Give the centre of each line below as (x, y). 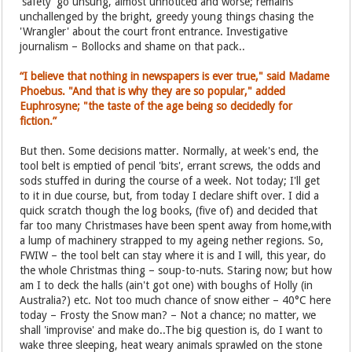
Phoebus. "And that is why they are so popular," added (153, 91)
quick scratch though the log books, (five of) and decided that (169, 211)
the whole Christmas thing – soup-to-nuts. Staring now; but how (176, 270)
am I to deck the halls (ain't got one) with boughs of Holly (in (167, 285)
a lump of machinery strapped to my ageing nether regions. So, (172, 240)
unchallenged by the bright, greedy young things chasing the (167, 16)
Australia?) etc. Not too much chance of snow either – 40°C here (176, 300)
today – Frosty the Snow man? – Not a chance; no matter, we (168, 315)
